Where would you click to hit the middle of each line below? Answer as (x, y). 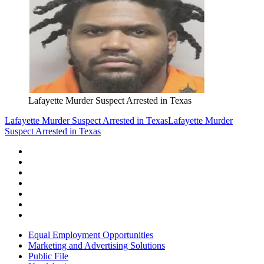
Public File (48, 256)
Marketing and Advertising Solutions (97, 246)
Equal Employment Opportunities (91, 235)
